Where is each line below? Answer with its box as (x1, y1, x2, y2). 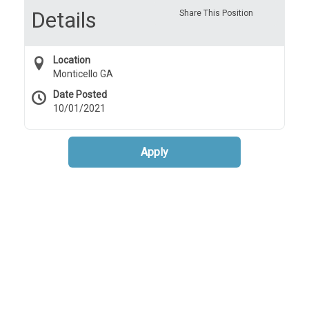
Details (31, 7, 97, 33)
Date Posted (53, 89, 107, 100)
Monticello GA (53, 68, 113, 79)
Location (53, 54, 90, 66)
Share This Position (179, 8, 253, 18)
